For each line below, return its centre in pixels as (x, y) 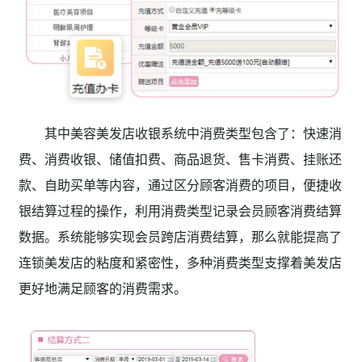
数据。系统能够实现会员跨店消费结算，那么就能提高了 (180, 237)
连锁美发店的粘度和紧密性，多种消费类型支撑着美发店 (180, 263)
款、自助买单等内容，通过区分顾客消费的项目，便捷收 (180, 185)
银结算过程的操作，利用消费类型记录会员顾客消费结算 (180, 211)
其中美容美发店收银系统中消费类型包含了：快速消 (193, 134)
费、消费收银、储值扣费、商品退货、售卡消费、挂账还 (180, 160)
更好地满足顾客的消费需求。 (105, 289)
